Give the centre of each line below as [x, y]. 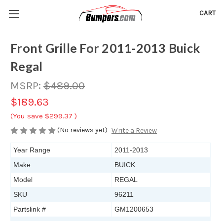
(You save [27, 116]
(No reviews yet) [82, 130]
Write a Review [134, 131]
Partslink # [30, 209]
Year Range [32, 150]
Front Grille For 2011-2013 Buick [105, 48]
